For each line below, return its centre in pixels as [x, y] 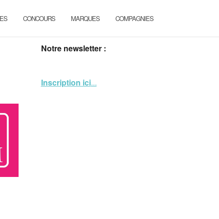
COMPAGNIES [134, 18]
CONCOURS [39, 18]
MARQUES [85, 18]
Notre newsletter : [73, 48]
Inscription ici [66, 82]
